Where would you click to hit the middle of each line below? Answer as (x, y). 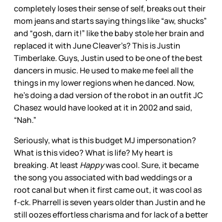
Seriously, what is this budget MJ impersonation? (105, 140)
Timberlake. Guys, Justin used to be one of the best (108, 58)
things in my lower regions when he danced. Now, (104, 83)
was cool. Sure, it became (152, 165)
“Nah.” (25, 120)
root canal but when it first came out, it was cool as (108, 190)
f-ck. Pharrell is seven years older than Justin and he (110, 202)
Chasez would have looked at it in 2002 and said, (103, 107)
